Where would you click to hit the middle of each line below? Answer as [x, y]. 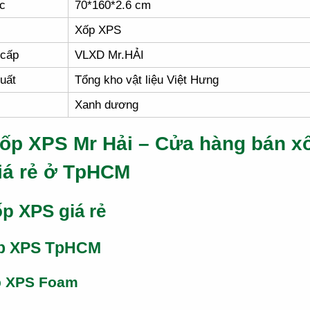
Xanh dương [107, 104]
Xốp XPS [98, 30]
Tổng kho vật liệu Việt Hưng [147, 80]
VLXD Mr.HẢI [109, 55]
